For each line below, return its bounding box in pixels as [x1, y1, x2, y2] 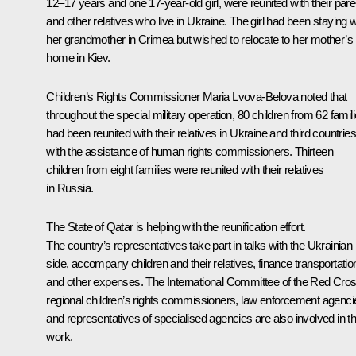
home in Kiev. [46, 50, 110, 64]
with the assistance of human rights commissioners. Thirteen [46, 144, 333, 158]
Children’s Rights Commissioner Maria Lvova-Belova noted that [46, 89, 347, 103]
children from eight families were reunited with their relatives [46, 162, 324, 176]
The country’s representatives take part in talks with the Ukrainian [46, 238, 353, 252]
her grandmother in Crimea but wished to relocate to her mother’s [46, 32, 353, 46]
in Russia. [46, 180, 94, 195]
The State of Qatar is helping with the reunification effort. [46, 219, 306, 234]
